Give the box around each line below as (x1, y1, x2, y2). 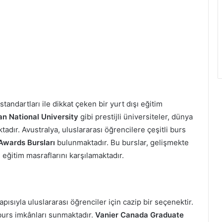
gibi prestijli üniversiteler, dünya (78, 111, 193, 121)
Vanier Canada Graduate (95, 210, 184, 220)
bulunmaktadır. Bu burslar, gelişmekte (55, 137, 189, 147)
